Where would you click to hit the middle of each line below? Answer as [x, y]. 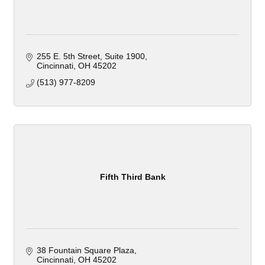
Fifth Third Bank [132, 177]
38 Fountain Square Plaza [85, 251]
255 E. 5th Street [68, 56]
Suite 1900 [125, 56]
